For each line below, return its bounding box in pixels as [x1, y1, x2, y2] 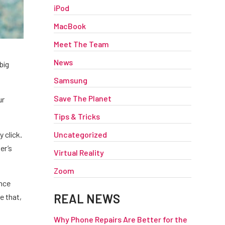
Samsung [53, 75, 87, 85]
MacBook [53, 21, 86, 31]
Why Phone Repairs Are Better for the [53, 214, 187, 224]
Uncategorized [53, 130, 107, 139]
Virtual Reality [53, 148, 104, 157]
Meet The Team [53, 39, 109, 49]
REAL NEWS [53, 191, 120, 206]
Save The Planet [53, 93, 111, 103]
